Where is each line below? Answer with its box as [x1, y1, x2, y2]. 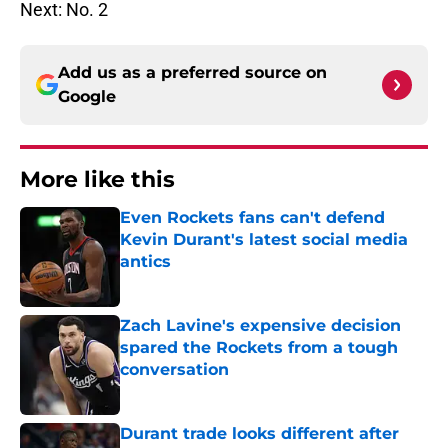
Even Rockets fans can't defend [120, 208, 385, 228]
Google [58, 87, 116, 107]
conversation [120, 360, 229, 380]
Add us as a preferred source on [58, 63, 327, 83]
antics [120, 252, 171, 272]
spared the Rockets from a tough [120, 338, 398, 358]
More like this [20, 166, 175, 194]
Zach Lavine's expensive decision [120, 316, 401, 336]
